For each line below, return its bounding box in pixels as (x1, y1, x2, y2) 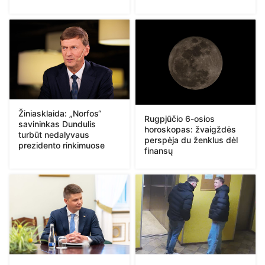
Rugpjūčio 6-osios (144, 114, 215, 124)
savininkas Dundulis (18, 118, 96, 129)
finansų (144, 146, 173, 156)
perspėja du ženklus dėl (144, 135, 238, 146)
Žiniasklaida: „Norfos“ (18, 108, 102, 118)
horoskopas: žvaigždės (144, 124, 236, 135)
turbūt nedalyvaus (18, 129, 89, 140)
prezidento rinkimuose (18, 140, 105, 150)
